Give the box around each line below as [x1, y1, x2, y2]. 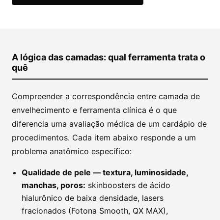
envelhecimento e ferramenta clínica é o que [12, 105, 177, 115]
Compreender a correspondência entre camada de [12, 91, 200, 101]
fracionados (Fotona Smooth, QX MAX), [22, 206, 168, 216]
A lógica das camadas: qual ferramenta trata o [12, 52, 205, 62]
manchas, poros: [22, 180, 85, 190]
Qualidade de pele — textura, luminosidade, [22, 167, 188, 177]
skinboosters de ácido [85, 180, 170, 190]
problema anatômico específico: [12, 146, 132, 156]
